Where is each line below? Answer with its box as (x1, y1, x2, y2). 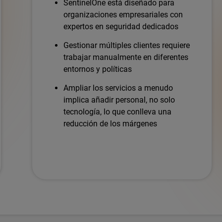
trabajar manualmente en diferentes (63, 52, 189, 62)
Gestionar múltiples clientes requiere (63, 40, 190, 50)
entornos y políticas (63, 64, 132, 74)
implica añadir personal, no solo (63, 95, 175, 105)
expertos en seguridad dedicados (63, 21, 179, 31)
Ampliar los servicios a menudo (63, 83, 173, 93)
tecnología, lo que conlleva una (63, 107, 172, 116)
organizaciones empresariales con (63, 9, 183, 19)
